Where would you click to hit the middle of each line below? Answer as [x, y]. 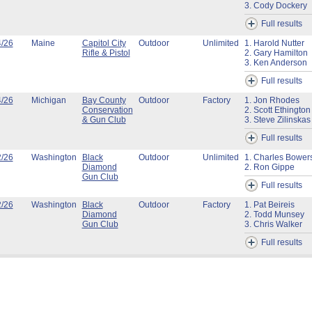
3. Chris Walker [273, 224]
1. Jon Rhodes [272, 100]
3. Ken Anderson [275, 63]
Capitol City [104, 43]
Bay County [104, 100]
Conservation [107, 110]
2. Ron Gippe [269, 167]
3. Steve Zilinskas [277, 120]
